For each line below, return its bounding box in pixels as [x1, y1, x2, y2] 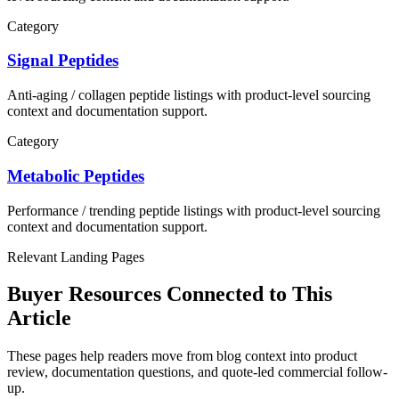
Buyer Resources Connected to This [7, 282, 332, 306]
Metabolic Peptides [7, 166, 144, 185]
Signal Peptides [7, 51, 118, 70]
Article [7, 306, 71, 330]
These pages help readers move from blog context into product [7, 348, 357, 364]
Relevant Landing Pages [7, 248, 144, 265]
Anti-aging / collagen [7, 87, 126, 103]
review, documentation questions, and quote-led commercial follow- [7, 364, 387, 380]
